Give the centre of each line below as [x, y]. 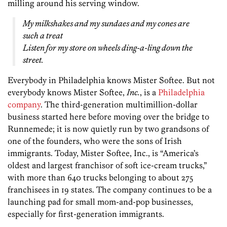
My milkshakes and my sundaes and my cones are [106, 23]
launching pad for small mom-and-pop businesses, [100, 201]
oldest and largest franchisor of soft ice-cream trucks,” [107, 165]
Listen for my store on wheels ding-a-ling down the [108, 47]
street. [33, 60]
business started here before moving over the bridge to [108, 116]
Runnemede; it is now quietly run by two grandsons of [108, 128]
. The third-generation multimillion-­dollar [119, 104]
